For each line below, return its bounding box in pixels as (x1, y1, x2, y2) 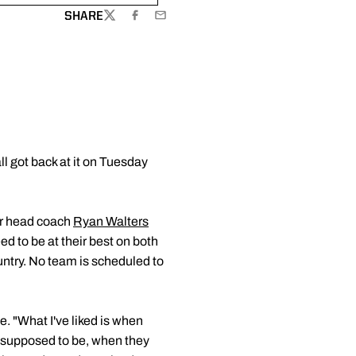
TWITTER (103, 17, 155, 30)
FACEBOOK (128, 17, 188, 30)
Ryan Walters (73, 215, 149, 228)
